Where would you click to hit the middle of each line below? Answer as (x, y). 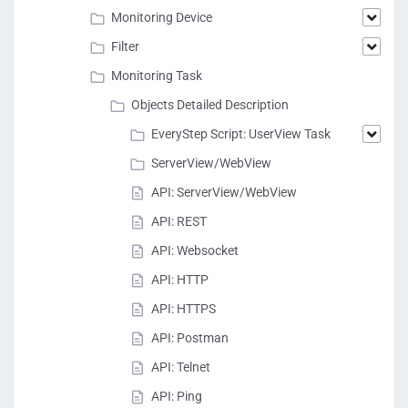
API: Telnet (181, 367)
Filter (125, 46)
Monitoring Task (157, 76)
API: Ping (177, 396)
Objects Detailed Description (210, 105)
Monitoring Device (162, 17)
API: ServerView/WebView (224, 192)
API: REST (179, 221)
